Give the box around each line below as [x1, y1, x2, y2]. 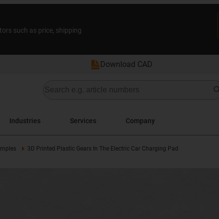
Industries [9, 116, 41, 125]
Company [126, 116, 155, 125]
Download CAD [100, 60, 153, 69]
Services [70, 116, 96, 125]
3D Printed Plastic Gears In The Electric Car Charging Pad [27, 145, 178, 152]
